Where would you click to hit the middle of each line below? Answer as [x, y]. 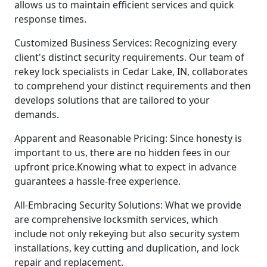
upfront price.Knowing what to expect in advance [125, 167]
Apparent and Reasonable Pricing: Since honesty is [128, 138]
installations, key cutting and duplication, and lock [127, 248]
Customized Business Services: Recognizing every [125, 43]
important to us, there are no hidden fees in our [122, 152]
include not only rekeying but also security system [127, 233]
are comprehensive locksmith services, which [116, 219]
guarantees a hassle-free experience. [97, 181]
